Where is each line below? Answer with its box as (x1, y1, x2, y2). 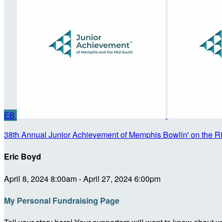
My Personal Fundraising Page (4, 194, 119, 206)
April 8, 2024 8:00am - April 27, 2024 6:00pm (4, 172, 161, 184)
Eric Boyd (4, 151, 41, 163)
